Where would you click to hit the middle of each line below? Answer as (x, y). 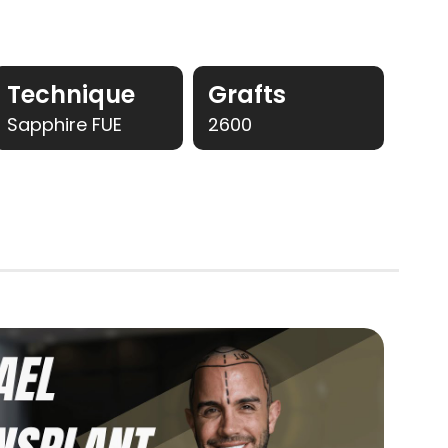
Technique (71, 94)
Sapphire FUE (65, 124)
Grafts (247, 94)
